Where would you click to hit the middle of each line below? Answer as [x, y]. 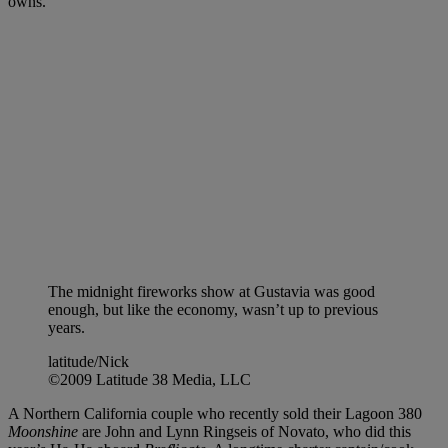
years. [66, 327]
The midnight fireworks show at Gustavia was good [211, 291]
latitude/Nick [88, 361]
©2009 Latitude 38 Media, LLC [149, 379]
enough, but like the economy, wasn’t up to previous [213, 309]
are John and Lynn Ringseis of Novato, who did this [244, 431]
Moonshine [43, 431]
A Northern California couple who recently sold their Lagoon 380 [215, 413]
